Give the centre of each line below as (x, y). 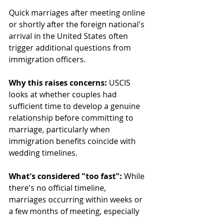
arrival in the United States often (69, 36)
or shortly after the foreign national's (78, 24)
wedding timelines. (43, 153)
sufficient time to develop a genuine (75, 106)
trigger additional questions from (71, 47)
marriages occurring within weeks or (77, 199)
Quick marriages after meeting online (78, 12)
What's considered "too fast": (65, 176)
